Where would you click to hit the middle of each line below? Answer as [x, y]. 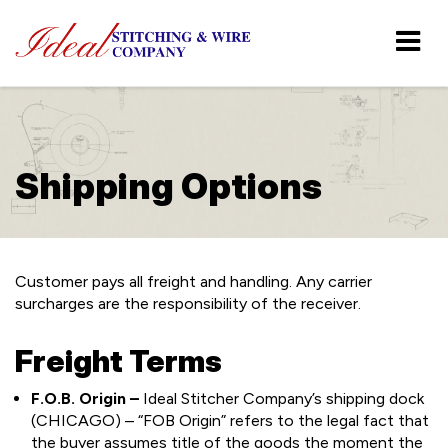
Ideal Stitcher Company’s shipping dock [281, 398]
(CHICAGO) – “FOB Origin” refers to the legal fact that [230, 420]
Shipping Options [168, 186]
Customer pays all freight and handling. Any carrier [193, 281]
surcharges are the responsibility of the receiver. [188, 303]
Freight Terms [118, 361]
